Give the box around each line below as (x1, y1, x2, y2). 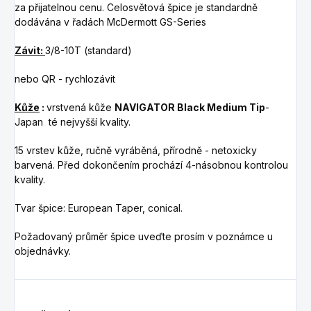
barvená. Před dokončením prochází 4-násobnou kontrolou (15, 158, 288, 171)
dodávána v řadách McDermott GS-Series (15, 15, 206, 28)
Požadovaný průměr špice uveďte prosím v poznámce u (15, 230, 273, 242)
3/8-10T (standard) (45, 44, 132, 56)
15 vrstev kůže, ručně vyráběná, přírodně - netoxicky (15, 144, 257, 156)
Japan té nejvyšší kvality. (15, 115, 131, 128)
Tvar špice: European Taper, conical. (15, 201, 183, 214)
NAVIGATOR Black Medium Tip (115, 101, 265, 113)
